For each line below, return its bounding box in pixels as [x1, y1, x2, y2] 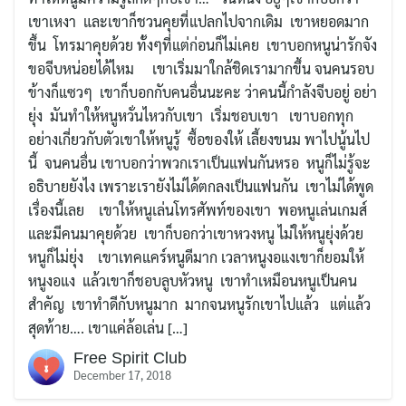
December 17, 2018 [73, 366, 171, 382]
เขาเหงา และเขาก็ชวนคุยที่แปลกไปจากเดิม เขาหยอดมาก [28, 11, 369, 31]
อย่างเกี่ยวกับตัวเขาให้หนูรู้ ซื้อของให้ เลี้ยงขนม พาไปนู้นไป [28, 129, 370, 149]
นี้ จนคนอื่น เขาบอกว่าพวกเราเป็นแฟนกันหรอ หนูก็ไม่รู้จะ [28, 152, 371, 172]
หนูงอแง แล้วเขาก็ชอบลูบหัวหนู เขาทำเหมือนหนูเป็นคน [28, 270, 357, 290]
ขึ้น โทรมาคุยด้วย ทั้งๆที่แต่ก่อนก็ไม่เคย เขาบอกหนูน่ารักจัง [28, 34, 377, 54]
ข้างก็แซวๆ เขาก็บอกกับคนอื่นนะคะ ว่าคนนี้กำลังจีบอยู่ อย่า [28, 82, 377, 101]
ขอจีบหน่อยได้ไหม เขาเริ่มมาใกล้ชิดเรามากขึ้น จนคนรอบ [28, 58, 374, 78]
